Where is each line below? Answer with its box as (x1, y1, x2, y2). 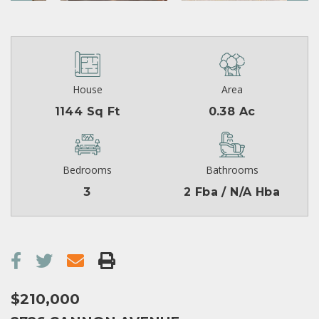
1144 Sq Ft (54, 105, 120, 119)
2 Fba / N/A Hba (184, 185, 280, 199)
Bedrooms (63, 163, 112, 177)
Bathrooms (205, 163, 258, 177)
